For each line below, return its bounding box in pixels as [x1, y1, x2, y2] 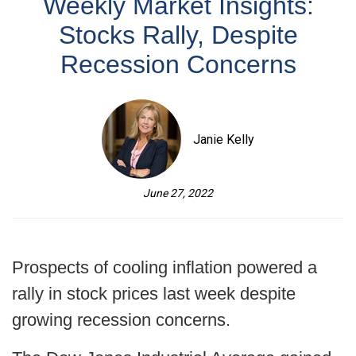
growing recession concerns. [12, 310, 230, 330]
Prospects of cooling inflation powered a [12, 257, 317, 277]
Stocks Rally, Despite [58, 21, 298, 49]
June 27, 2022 [143, 187, 213, 199]
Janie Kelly [193, 131, 254, 147]
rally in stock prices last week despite [12, 284, 296, 304]
